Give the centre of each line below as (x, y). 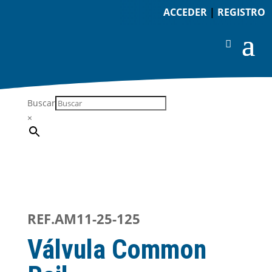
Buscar (41, 103)
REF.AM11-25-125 (83, 219)
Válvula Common (117, 250)
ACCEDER (185, 12)
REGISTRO (241, 12)
